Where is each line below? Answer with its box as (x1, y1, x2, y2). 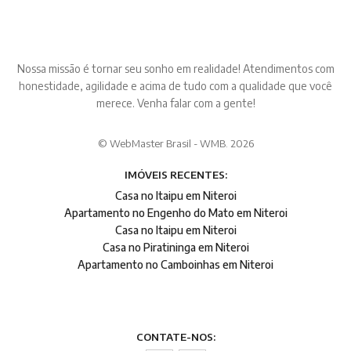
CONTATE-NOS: (136, 330, 215, 343)
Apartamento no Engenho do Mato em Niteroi (63, 205, 288, 219)
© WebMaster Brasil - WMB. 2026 (97, 136, 254, 150)
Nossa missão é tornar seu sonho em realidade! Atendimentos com (16, 61, 335, 75)
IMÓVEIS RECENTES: (124, 168, 227, 181)
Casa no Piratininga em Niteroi (102, 240, 249, 254)
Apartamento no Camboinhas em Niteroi (78, 257, 273, 271)
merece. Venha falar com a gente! (96, 96, 255, 110)
